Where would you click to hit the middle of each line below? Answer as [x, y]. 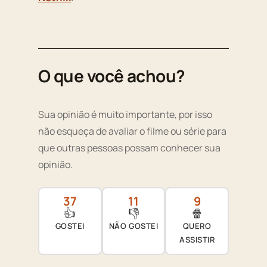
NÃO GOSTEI [133, 226]
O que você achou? [111, 75]
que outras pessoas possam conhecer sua [129, 148]
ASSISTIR [197, 240]
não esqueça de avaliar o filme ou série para [132, 131]
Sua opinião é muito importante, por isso [125, 115]
